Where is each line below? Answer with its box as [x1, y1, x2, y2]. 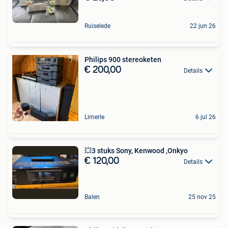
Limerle [84, 113, 104, 121]
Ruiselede [84, 22, 110, 30]
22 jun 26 [190, 22, 216, 30]
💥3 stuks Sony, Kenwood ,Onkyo [84, 147, 188, 155]
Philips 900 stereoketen [84, 55, 161, 64]
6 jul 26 [195, 113, 216, 121]
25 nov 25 [188, 193, 216, 201]
